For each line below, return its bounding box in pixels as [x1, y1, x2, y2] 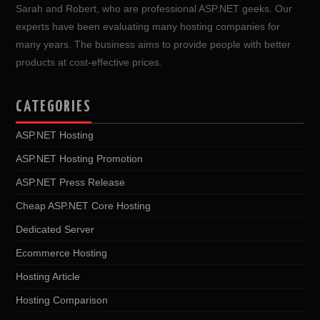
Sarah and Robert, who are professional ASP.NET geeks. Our [16, 2, 293, 14]
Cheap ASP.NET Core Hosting [16, 199, 151, 211]
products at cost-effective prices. [16, 56, 163, 68]
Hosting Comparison [16, 294, 109, 306]
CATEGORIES [16, 99, 92, 115]
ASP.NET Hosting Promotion [16, 152, 144, 164]
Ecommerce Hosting [16, 246, 108, 259]
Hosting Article [16, 270, 81, 282]
